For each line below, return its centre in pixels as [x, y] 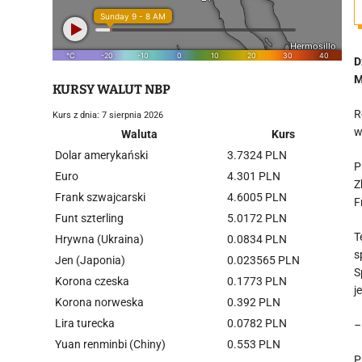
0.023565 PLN [263, 260]
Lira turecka [85, 323]
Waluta [139, 134]
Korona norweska [99, 302]
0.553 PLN [254, 344]
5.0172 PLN [257, 218]
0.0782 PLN [257, 323]
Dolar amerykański [101, 155]
